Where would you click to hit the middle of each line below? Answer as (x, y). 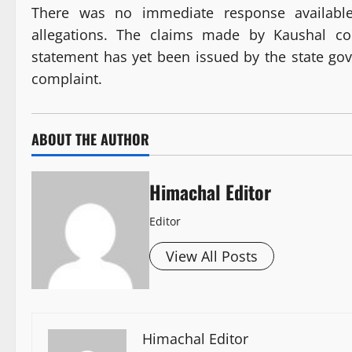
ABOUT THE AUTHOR (90, 139)
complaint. (67, 79)
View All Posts (212, 257)
